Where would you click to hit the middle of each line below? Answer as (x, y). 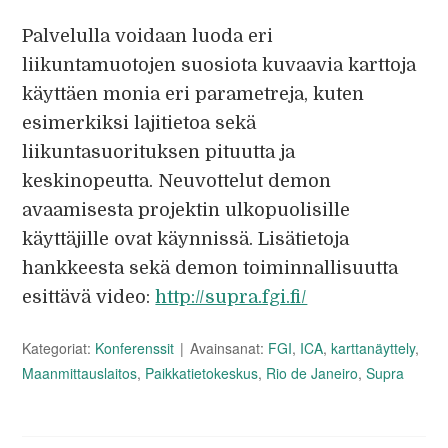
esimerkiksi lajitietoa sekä (139, 123)
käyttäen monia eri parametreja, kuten (193, 94)
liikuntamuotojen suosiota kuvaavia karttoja (219, 65)
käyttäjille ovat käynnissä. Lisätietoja (186, 239)
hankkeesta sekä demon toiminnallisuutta (210, 268)
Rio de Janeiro (312, 373)
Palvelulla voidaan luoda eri (148, 36)
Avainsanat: (229, 348)
